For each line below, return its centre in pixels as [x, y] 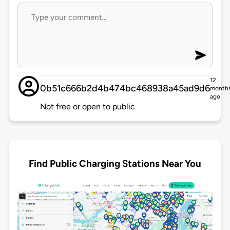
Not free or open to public [87, 107]
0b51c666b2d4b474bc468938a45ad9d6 [125, 89]
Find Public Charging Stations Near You [115, 163]
